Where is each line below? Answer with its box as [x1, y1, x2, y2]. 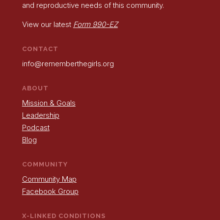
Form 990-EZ [73, 20, 118, 29]
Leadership [22, 110, 59, 120]
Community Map [22, 174, 77, 184]
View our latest [22, 20, 73, 29]
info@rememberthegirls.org [22, 59, 114, 69]
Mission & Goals [22, 98, 76, 108]
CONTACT [22, 45, 58, 53]
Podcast [22, 123, 50, 133]
